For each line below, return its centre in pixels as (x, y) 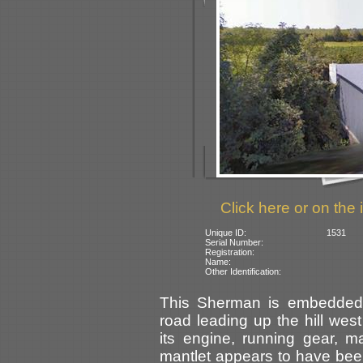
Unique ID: (226, 233)
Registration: (230, 252)
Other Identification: (243, 272)
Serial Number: (235, 243)
